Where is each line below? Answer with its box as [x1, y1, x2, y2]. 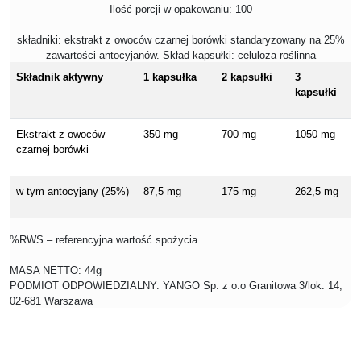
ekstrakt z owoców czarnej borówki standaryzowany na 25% [64, 34, 345, 47]
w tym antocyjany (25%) [16, 185, 129, 198]
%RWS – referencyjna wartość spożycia [10, 234, 197, 247]
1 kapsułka [143, 71, 197, 84]
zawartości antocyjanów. [45, 49, 163, 62]
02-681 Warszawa [10, 295, 93, 308]
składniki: [16, 34, 64, 47]
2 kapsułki [222, 71, 272, 84]
